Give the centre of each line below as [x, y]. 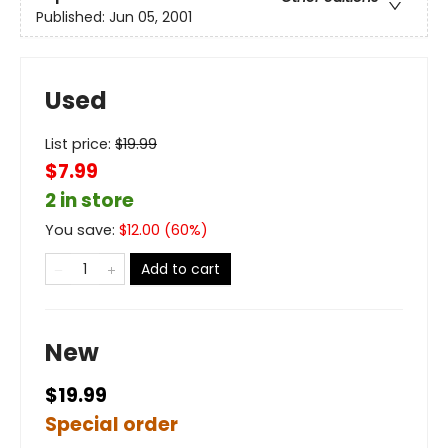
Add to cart [180, 268]
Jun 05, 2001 [150, 17]
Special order [111, 424]
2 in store [89, 200]
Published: [72, 17]
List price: [80, 143]
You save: [82, 229]
